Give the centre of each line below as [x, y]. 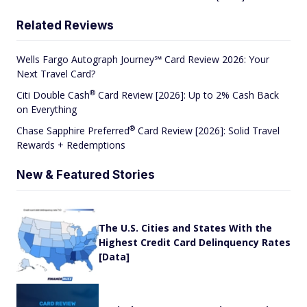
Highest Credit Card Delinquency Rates [195, 243]
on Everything [47, 109]
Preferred [109, 130]
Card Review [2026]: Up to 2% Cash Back [187, 95]
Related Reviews [65, 25]
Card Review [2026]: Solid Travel [207, 130]
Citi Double [42, 95]
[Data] [114, 257]
